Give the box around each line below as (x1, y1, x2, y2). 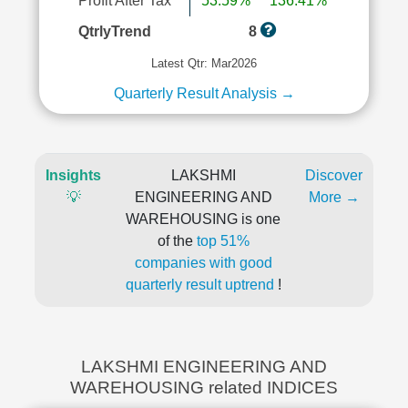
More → (308, 189, 360, 205)
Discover (305, 168, 362, 183)
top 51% (196, 233, 250, 249)
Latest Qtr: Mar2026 (151, 56, 257, 70)
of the (157, 233, 197, 249)
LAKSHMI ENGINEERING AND (81, 357, 327, 376)
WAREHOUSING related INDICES (70, 378, 338, 397)
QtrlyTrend (77, 24, 151, 39)
